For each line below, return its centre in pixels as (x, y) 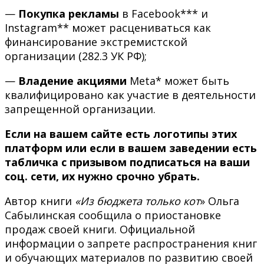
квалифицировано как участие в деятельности (130, 95)
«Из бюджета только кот (137, 201)
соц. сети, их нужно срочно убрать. (102, 176)
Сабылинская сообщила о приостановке (113, 215)
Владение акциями (72, 80)
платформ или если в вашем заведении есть (131, 148)
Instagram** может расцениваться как (108, 27)
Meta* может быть (178, 80)
